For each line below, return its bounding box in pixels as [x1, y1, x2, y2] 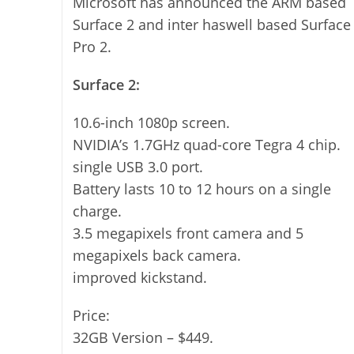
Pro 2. [72, 37, 111, 57]
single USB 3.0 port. [72, 157, 203, 177]
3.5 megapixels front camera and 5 [72, 224, 303, 243]
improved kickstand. [72, 268, 207, 288]
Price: [72, 306, 110, 326]
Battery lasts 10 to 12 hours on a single [72, 179, 331, 199]
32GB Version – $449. [72, 328, 213, 348]
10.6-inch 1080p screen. [72, 113, 230, 133]
